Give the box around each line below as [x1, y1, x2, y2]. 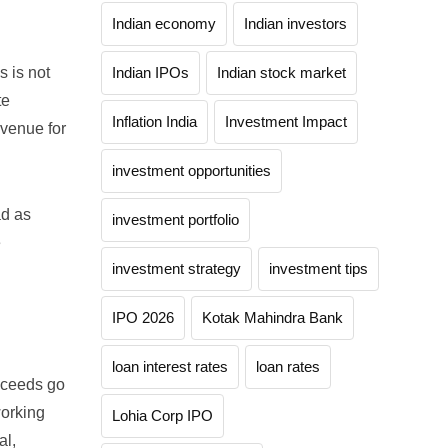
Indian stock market [217, 64, 346, 81]
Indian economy [112, 15, 216, 32]
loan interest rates [112, 358, 228, 375]
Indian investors [244, 15, 347, 32]
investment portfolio [112, 211, 239, 228]
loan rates [256, 358, 320, 375]
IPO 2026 [112, 309, 174, 326]
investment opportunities [112, 162, 271, 179]
